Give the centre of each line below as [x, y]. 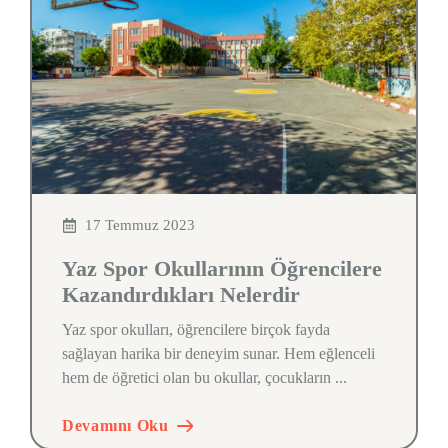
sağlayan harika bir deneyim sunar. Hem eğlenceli [218, 353]
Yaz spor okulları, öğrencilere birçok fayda [196, 329]
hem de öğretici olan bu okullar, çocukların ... [204, 377]
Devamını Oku [115, 425]
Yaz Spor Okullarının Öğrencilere [222, 268]
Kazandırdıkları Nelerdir [181, 294]
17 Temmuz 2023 [139, 225]
